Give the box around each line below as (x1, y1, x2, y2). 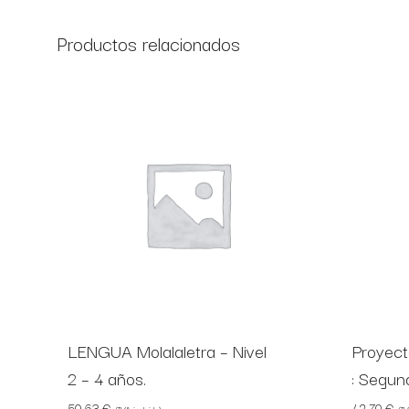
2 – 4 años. (68, 364, 146, 392)
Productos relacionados (57, 28, 240, 58)
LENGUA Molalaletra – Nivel (68, 337, 267, 364)
